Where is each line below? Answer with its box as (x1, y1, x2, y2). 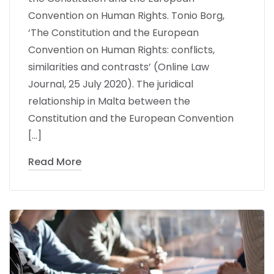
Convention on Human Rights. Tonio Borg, (28, 8, 224, 23)
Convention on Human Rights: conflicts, (28, 42, 215, 57)
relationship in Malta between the (28, 94, 190, 108)
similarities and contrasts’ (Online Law (28, 59, 209, 74)
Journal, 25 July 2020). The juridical (28, 76, 193, 91)
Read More (28, 154, 81, 169)
